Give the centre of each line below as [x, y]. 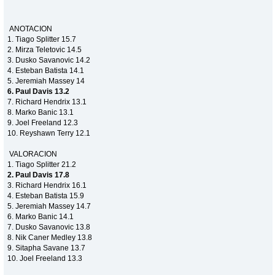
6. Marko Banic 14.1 [41, 216]
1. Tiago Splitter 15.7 [42, 39]
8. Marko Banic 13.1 [41, 112]
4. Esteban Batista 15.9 [46, 196]
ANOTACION [30, 29]
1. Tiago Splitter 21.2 [42, 164]
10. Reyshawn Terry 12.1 [49, 133]
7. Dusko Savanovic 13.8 [49, 227]
